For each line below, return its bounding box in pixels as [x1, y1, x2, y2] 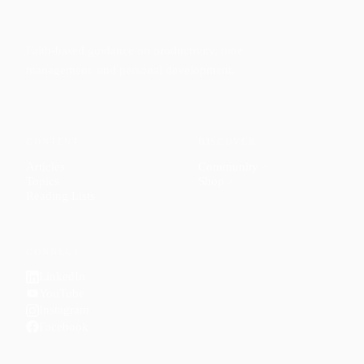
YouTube [39, 286, 84, 300]
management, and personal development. [26, 63, 235, 76]
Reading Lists [26, 188, 95, 202]
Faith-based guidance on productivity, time [26, 43, 243, 57]
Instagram [39, 303, 89, 317]
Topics [26, 174, 59, 188]
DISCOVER [198, 136, 257, 146]
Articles [26, 159, 65, 173]
